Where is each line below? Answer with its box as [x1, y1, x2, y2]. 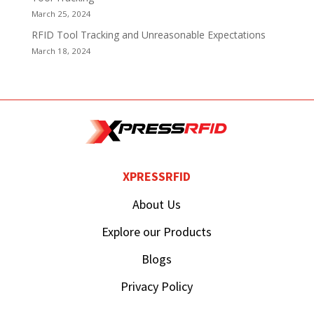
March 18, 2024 [31, 45, 91, 56]
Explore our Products [102, 223, 212, 240]
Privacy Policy [121, 278, 193, 294]
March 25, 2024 [31, 8, 91, 19]
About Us [132, 196, 182, 212]
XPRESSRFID [123, 168, 191, 184]
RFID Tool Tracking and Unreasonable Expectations [31, 27, 266, 41]
